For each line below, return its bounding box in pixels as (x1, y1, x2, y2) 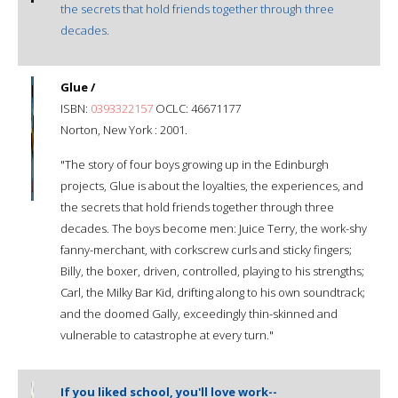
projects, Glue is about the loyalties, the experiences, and (60, 177, 363, 194)
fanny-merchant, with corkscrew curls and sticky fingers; (60, 241, 352, 258)
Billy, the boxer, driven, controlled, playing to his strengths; (60, 262, 364, 279)
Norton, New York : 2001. (60, 121, 187, 138)
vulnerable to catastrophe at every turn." (60, 326, 274, 343)
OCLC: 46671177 (153, 99, 241, 116)
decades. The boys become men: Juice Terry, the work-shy (60, 219, 367, 236)
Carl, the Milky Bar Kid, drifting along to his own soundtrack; (60, 283, 365, 300)
